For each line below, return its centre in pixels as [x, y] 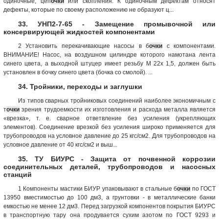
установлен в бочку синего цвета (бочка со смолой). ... [78, 72]
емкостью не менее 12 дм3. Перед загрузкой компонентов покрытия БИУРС [109, 206]
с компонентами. [189, 46]
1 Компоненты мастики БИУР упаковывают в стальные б [98, 188]
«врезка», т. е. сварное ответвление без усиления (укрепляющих [109, 118]
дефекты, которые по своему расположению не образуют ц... [88, 10]
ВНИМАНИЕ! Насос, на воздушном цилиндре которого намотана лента [109, 55]
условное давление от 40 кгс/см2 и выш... [60, 144]
